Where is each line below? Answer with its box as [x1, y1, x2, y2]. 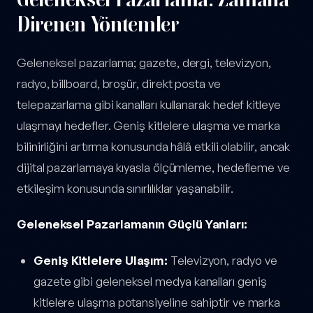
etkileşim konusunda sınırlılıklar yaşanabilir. [17, 181, 234, 196]
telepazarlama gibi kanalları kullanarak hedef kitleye [17, 97, 281, 112]
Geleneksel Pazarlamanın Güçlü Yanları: [17, 217, 247, 232]
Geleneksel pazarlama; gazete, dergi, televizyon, [17, 55, 272, 71]
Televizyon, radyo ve [168, 252, 277, 268]
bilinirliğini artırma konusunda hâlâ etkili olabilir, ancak [17, 139, 291, 154]
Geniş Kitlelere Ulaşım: [34, 252, 168, 268]
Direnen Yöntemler [17, 10, 180, 37]
